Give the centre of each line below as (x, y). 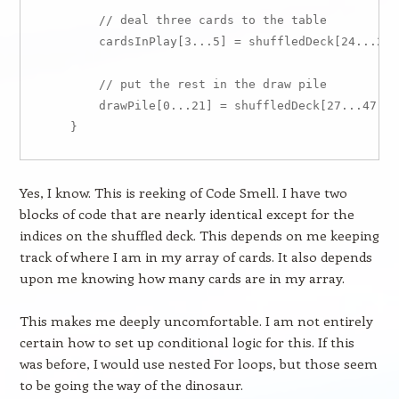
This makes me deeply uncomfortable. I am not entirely (196, 321)
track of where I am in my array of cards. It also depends (195, 256)
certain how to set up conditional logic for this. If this (187, 342)
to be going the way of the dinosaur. (131, 385)
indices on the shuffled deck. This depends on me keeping (199, 235)
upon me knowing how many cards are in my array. (182, 278)
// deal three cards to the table (184, 20)
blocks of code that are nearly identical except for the (187, 214)
